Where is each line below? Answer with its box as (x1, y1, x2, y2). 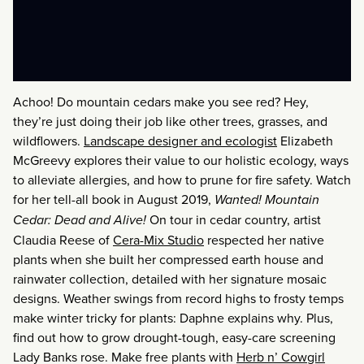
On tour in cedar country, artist (146, 210, 321, 228)
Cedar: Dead (13, 210, 89, 229)
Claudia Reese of (13, 230, 113, 249)
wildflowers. (13, 131, 84, 149)
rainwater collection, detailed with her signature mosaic (13, 269, 327, 288)
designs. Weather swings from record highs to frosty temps (13, 288, 344, 307)
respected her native (204, 230, 324, 249)
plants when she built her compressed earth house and (13, 249, 323, 268)
